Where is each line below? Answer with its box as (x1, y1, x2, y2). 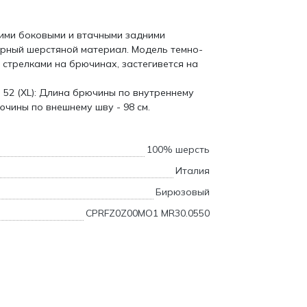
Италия (175, 164, 210, 177)
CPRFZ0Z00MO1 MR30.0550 (86, 207, 210, 219)
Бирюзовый (156, 186, 210, 198)
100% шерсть (147, 143, 210, 156)
